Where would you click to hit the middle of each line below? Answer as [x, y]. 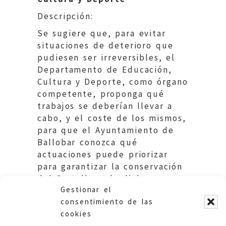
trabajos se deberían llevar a [105, 106]
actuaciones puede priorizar [103, 154]
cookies [76, 214]
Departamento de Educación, [105, 69]
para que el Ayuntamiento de [106, 130]
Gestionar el [86, 189]
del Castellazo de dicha [92, 178]
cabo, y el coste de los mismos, [112, 118]
